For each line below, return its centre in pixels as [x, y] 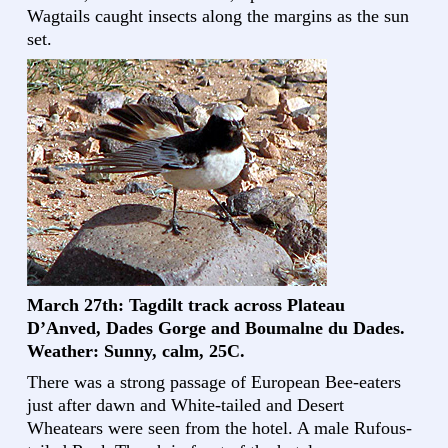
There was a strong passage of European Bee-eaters [214, 382]
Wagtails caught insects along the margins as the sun [218, 16]
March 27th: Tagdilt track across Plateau [186, 305]
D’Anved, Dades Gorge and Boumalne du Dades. [216, 328]
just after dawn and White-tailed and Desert [185, 405]
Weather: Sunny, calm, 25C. [136, 351]
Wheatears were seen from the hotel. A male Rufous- [219, 428]
